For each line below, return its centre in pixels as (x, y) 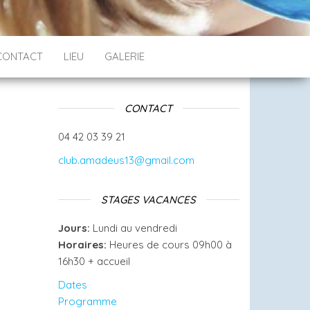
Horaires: (82, 245)
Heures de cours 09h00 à (169, 245)
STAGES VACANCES (149, 200)
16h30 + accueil (94, 261)
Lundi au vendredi (133, 228)
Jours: (74, 228)
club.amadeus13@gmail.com (126, 160)
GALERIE (125, 56)
